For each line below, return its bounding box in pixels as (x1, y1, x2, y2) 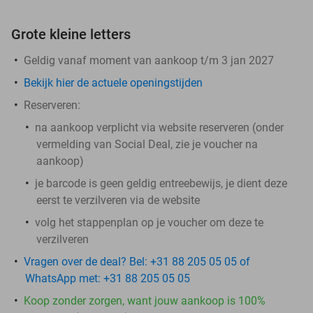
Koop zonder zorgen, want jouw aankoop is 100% (24, 293, 265, 307)
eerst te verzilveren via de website (36, 193, 200, 207)
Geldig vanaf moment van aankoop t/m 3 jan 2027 (24, 53, 274, 67)
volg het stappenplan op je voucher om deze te (35, 215, 263, 229)
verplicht (96, 120, 141, 134)
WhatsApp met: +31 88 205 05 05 (25, 271, 190, 285)
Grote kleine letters (11, 25, 131, 43)
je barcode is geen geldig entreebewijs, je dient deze (35, 176, 287, 190)
